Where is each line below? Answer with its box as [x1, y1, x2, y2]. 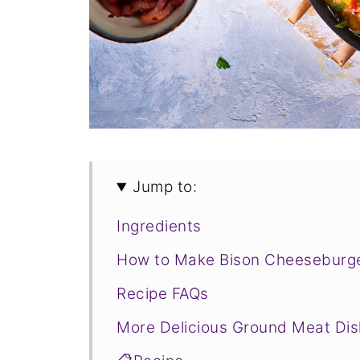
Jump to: [133, 178, 198, 197]
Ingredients [117, 217, 202, 236]
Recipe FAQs [117, 284, 209, 304]
